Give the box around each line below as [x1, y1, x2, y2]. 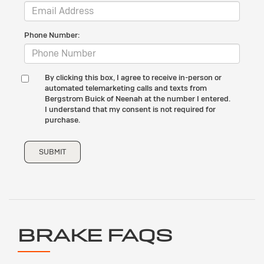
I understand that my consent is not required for [45, 104, 216, 114]
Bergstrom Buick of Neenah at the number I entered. [45, 93, 230, 104]
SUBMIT [39, 146, 66, 157]
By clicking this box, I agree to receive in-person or [45, 72, 222, 82]
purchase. [45, 114, 80, 125]
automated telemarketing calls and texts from [45, 82, 207, 93]
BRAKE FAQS [18, 223, 173, 247]
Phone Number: [24, 29, 80, 40]
